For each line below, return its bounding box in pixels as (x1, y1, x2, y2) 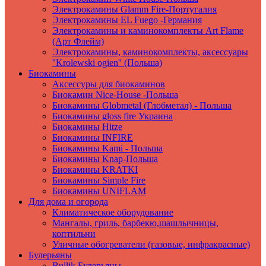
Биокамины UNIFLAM (52, 186, 146, 196)
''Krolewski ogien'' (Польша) (52, 58, 162, 68)
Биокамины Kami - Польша (52, 143, 163, 153)
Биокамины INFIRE (52, 132, 133, 142)
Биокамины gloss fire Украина (52, 111, 173, 121)
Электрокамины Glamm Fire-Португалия (52, 4, 217, 14)
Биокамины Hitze (52, 122, 122, 132)
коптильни (52, 229, 96, 239)
